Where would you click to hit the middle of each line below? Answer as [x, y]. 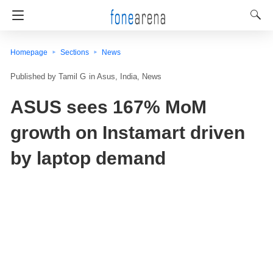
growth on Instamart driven [128, 133]
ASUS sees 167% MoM [108, 107]
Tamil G [72, 77]
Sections [75, 52]
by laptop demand [88, 158]
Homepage [29, 52]
